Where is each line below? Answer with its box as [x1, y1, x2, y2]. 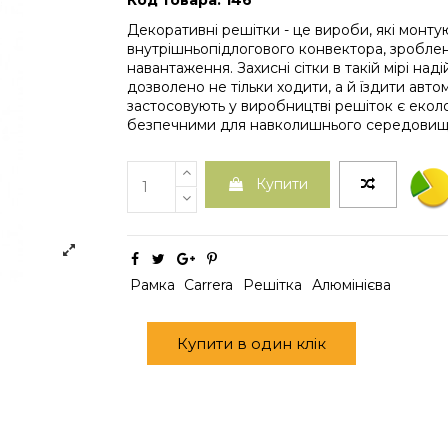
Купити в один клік [177, 333, 326, 353]
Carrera [184, 275, 234, 294]
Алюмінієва [311, 275, 391, 294]
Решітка [242, 275, 302, 294]
